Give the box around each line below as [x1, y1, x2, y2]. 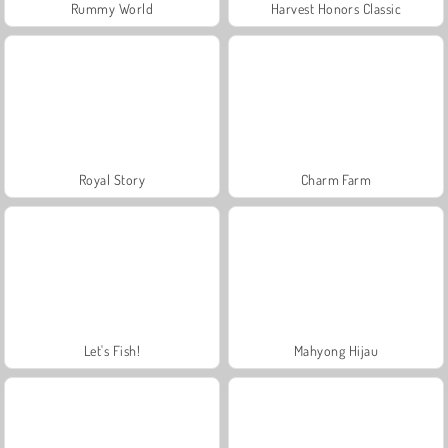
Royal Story [78, 170, 146, 188]
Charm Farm [300, 170, 372, 188]
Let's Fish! [83, 341, 141, 359]
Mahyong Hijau [293, 341, 379, 359]
